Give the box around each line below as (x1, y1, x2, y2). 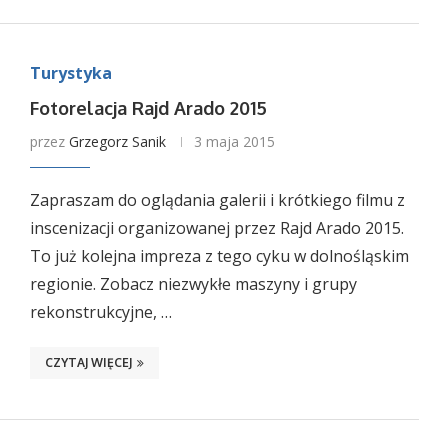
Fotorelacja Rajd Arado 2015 (29, 97, 267, 119)
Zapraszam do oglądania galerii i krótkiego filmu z (29, 189, 405, 211)
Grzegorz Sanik (68, 132, 166, 151)
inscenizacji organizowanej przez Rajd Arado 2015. (29, 217, 404, 239)
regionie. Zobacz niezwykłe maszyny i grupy (29, 273, 357, 295)
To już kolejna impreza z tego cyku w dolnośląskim (29, 245, 409, 267)
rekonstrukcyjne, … (29, 301, 172, 323)
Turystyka (29, 62, 112, 84)
